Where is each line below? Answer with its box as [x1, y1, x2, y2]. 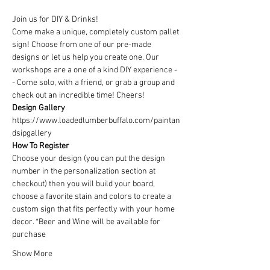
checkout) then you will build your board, [12, 179, 157, 189]
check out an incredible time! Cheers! [12, 90, 145, 101]
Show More [12, 249, 52, 259]
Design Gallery [12, 103, 65, 113]
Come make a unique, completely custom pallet [12, 27, 181, 37]
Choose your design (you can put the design [12, 154, 167, 164]
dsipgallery [12, 128, 52, 139]
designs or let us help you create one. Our [12, 52, 161, 63]
